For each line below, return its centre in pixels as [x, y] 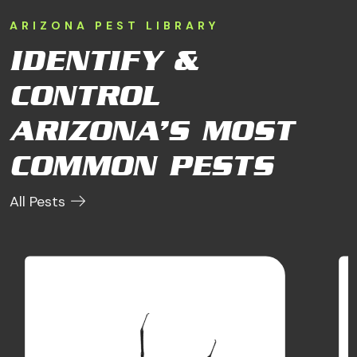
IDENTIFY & [104, 61]
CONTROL [84, 96]
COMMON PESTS [141, 166]
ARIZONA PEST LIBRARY [114, 26]
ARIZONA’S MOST [151, 131]
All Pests [39, 202]
